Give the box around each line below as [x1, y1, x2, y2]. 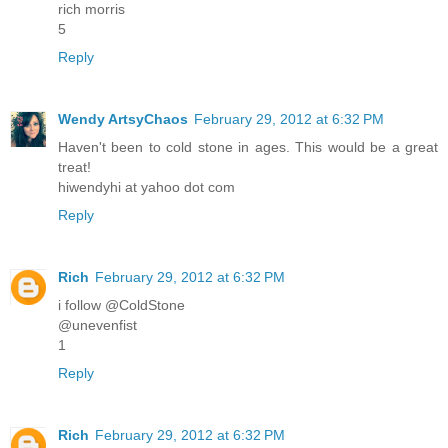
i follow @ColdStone [58, 296, 185, 313]
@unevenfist [58, 316, 137, 333]
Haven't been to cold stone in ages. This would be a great [58, 138, 438, 155]
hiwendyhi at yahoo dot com [58, 178, 235, 195]
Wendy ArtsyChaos [58, 110, 188, 127]
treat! [58, 158, 91, 175]
